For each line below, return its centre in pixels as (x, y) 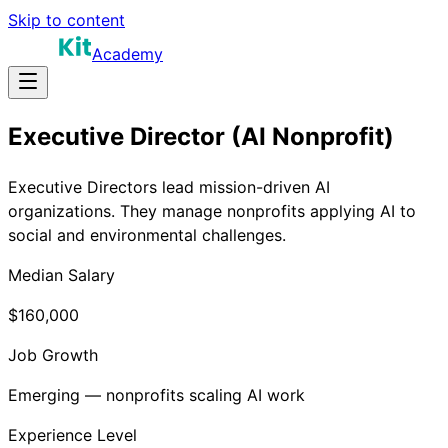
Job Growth (53, 354)
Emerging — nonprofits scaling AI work (156, 394)
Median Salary (61, 274)
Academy (127, 54)
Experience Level (72, 434)
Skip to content (66, 20)
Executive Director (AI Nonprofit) (201, 136)
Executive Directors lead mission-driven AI (169, 186)
